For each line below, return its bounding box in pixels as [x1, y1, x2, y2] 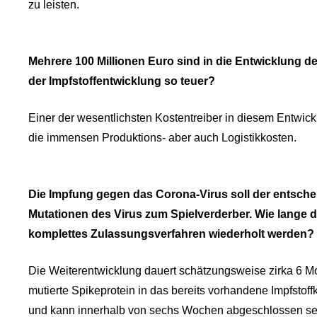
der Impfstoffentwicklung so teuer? [28, 75, 215, 87]
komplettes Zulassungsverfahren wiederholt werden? [28, 228, 314, 240]
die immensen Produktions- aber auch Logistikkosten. [28, 132, 296, 144]
